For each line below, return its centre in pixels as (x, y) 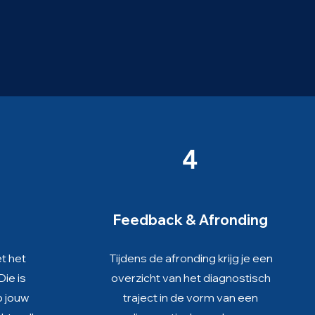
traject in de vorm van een (191, 297)
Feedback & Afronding (191, 220)
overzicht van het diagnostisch (191, 278)
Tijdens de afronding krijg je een (191, 258)
